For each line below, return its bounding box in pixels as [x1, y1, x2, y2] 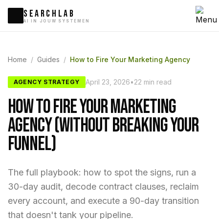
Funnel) [8, 132, 56, 156]
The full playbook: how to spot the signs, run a [8, 167, 196, 177]
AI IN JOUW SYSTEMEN [23, 18, 90, 23]
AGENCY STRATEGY [14, 78, 80, 86]
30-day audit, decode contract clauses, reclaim [8, 181, 199, 192]
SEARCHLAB [23, 7, 75, 20]
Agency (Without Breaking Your [8, 114, 198, 137]
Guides [37, 55, 60, 64]
